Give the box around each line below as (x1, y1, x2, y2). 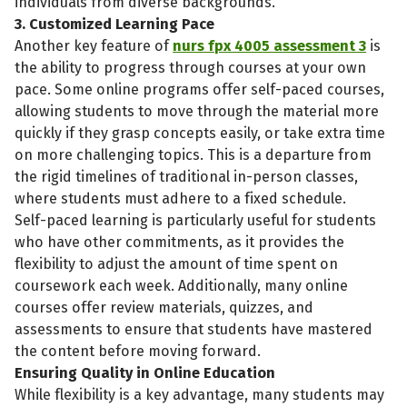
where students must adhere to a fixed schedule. (15, 189, 347, 207)
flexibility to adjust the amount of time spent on (15, 254, 339, 273)
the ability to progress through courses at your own (15, 58, 367, 76)
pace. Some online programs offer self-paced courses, (15, 80, 385, 98)
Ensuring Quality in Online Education (15, 363, 276, 382)
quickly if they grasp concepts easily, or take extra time (15, 124, 386, 142)
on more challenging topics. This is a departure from (15, 145, 372, 164)
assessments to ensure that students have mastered (15, 320, 373, 338)
